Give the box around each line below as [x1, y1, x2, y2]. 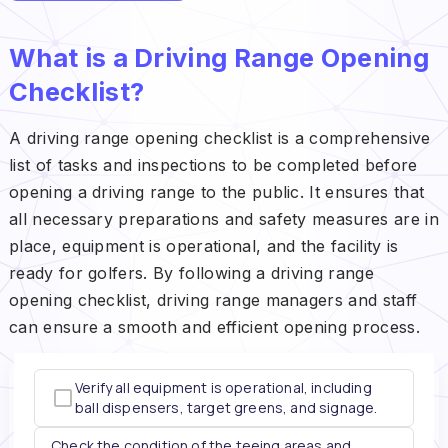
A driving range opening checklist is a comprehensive [8, 127, 431, 148]
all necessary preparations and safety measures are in [8, 208, 439, 229]
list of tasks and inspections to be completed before [8, 154, 418, 175]
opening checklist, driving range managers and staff [8, 289, 418, 310]
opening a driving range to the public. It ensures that [8, 181, 425, 202]
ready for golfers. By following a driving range [8, 262, 374, 283]
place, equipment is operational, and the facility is [8, 235, 399, 256]
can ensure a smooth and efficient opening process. [8, 316, 420, 337]
